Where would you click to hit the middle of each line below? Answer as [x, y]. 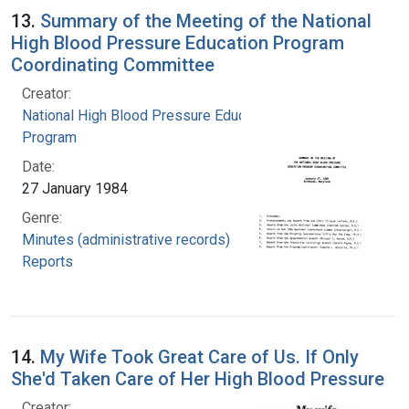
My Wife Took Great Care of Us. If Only [199, 357]
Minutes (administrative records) [126, 239]
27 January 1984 [75, 188]
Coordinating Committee [113, 64]
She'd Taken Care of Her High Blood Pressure [198, 378]
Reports [47, 261]
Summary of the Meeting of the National [206, 21]
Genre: [42, 217]
